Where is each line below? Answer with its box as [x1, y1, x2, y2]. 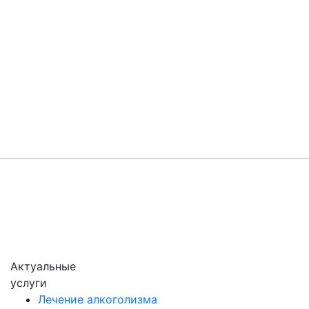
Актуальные [10, 259, 76, 274]
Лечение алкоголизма [38, 292, 157, 307]
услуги [10, 276, 47, 290]
